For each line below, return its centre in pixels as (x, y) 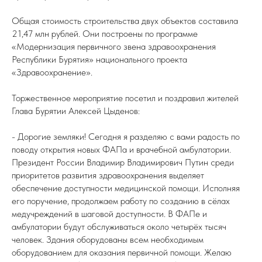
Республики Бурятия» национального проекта (99, 59)
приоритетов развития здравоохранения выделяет (108, 175)
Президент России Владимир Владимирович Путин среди (123, 162)
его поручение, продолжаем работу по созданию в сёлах (121, 201)
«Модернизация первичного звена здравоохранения (114, 46)
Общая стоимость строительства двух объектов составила (125, 21)
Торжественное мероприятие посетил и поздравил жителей (125, 98)
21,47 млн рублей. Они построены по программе (105, 34)
